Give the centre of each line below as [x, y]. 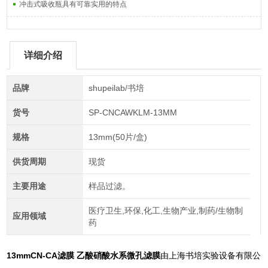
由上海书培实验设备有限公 [211, 255]
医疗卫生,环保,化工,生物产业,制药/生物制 [165, 211]
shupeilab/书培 [116, 88]
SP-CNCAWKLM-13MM [133, 112]
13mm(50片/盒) [118, 137]
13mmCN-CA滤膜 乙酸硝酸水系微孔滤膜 [84, 255]
